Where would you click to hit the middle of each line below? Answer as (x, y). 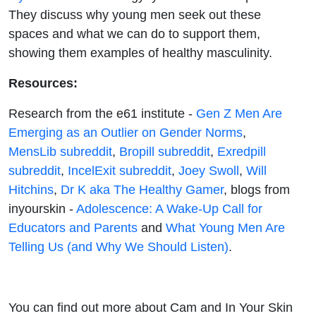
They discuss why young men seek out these (135, 14)
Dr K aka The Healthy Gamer (142, 189)
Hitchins (31, 189)
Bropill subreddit (165, 151)
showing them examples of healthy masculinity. (140, 52)
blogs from (259, 189)
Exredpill (242, 151)
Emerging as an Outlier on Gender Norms (126, 132)
